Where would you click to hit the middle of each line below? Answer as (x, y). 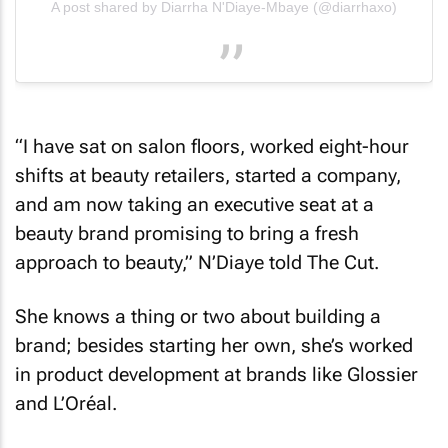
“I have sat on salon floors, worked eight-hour (212, 146)
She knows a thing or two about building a (198, 317)
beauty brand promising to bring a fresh (187, 233)
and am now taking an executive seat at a (194, 204)
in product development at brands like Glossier (216, 375)
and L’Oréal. (66, 404)
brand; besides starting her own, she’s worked (214, 346)
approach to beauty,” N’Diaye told (161, 262)
